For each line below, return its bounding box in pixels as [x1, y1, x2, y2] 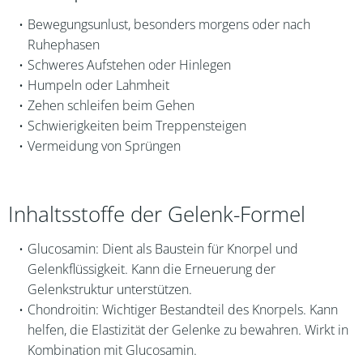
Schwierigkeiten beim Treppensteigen [27, 117, 246, 135]
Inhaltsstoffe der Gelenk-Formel [8, 200, 305, 228]
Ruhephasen [28, 36, 100, 53]
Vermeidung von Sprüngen [27, 137, 181, 155]
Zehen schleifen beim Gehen [27, 96, 194, 114]
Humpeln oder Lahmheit [27, 76, 169, 94]
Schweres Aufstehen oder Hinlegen [27, 56, 231, 74]
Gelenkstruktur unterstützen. [28, 280, 192, 298]
